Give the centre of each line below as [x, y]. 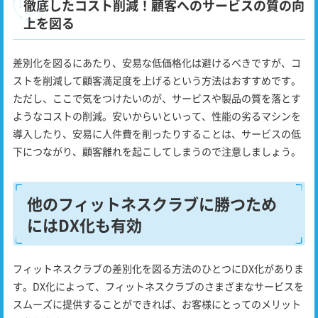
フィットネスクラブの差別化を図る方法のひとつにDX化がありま [158, 269]
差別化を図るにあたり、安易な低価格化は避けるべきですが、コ [157, 63]
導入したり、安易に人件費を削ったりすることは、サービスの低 [157, 134]
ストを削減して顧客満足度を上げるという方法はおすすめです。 [157, 81]
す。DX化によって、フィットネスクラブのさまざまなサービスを [158, 286]
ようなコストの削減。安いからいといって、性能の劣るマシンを [157, 116]
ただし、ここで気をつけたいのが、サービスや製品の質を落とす [157, 98]
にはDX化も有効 [84, 225]
